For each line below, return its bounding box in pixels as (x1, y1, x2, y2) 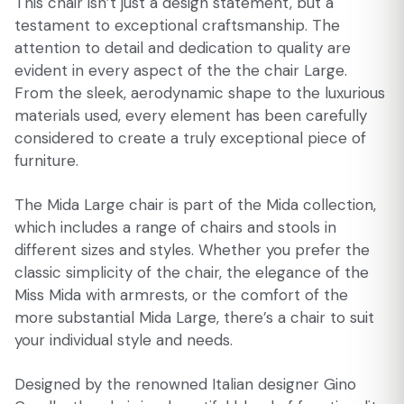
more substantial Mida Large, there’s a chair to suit (14, 308, 374, 327)
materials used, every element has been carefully (14, 106, 367, 125)
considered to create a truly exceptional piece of (14, 128, 366, 148)
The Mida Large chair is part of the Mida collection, (14, 195, 376, 215)
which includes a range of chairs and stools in (14, 217, 336, 237)
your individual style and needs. (14, 330, 233, 350)
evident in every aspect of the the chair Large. (14, 60, 347, 80)
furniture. (14, 151, 78, 170)
